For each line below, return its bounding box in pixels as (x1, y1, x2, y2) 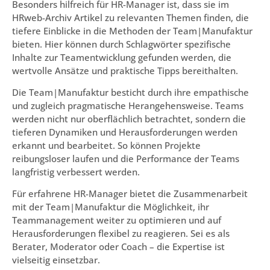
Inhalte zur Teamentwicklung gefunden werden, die (12, 51, 231, 63)
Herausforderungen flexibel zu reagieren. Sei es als (12, 227, 230, 240)
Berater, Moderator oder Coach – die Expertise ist (12, 240, 225, 253)
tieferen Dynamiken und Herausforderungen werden (12, 126, 237, 139)
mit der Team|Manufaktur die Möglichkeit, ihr (12, 201, 209, 213)
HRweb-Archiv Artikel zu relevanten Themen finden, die (12, 11, 249, 24)
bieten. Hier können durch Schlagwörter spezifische (12, 37, 231, 50)
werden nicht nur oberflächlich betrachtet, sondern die (12, 113, 246, 125)
